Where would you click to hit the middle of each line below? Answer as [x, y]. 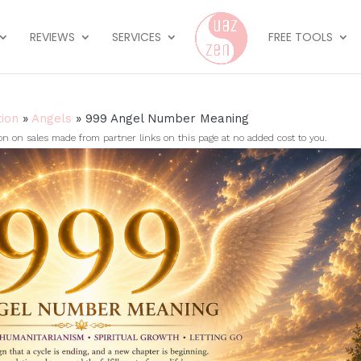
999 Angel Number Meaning [167, 118]
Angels [51, 118]
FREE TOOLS [301, 37]
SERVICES [136, 37]
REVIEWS [52, 37]
